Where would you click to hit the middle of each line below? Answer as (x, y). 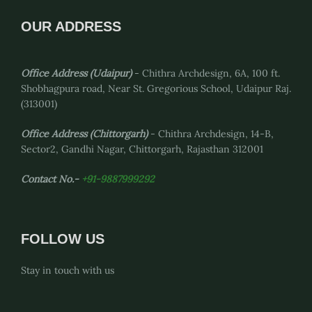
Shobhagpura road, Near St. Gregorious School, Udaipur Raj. (156, 88)
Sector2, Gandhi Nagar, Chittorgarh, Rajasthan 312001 (142, 149)
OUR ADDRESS (71, 26)
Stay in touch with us (68, 270)
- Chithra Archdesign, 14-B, (211, 133)
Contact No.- (51, 179)
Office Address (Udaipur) (76, 73)
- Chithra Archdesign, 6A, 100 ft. (206, 73)
